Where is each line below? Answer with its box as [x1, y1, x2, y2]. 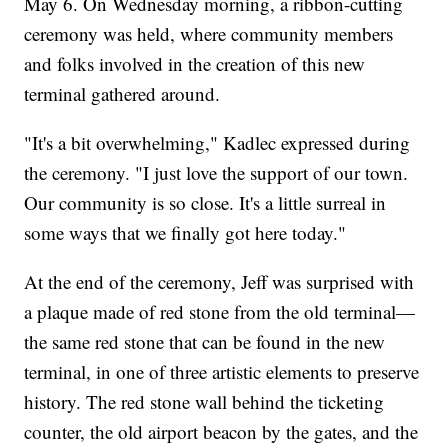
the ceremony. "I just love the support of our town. [24, 159, 409, 185]
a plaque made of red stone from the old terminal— [24, 298, 416, 324]
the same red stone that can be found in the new [24, 328, 386, 354]
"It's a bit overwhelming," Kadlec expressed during [24, 129, 411, 155]
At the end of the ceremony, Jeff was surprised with [24, 268, 415, 294]
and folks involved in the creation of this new [24, 50, 366, 76]
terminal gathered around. [24, 80, 221, 106]
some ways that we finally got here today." [24, 219, 347, 245]
